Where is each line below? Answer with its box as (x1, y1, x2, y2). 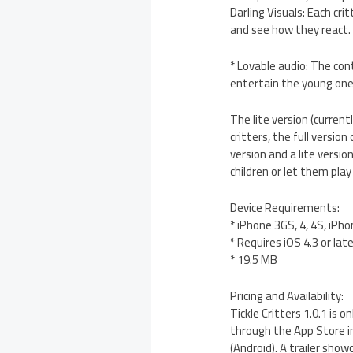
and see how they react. (230, 18, 351, 42)
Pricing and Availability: (230, 284, 344, 308)
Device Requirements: (230, 196, 340, 220)
